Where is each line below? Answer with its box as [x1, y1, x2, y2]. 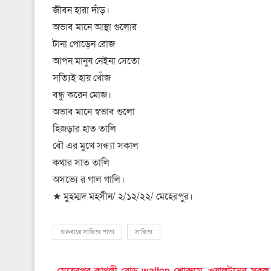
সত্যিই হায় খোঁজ [53, 71, 111, 85]
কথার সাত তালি [53, 155, 109, 169]
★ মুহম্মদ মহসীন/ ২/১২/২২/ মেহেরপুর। [53, 189, 193, 203]
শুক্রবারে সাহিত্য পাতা [60, 227, 114, 237]
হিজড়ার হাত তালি [53, 122, 116, 135]
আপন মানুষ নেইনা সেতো [53, 54, 140, 68]
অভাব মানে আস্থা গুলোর [53, 20, 137, 34]
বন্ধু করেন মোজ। [53, 88, 111, 102]
